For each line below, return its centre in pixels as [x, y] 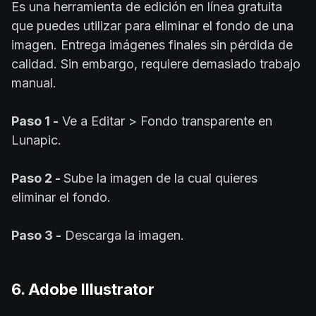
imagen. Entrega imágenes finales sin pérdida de [152, 45]
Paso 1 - [35, 121]
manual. [34, 83]
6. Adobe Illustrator [83, 290]
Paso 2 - [37, 178]
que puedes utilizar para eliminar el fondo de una [152, 26]
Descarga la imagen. [123, 236]
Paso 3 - [36, 236]
